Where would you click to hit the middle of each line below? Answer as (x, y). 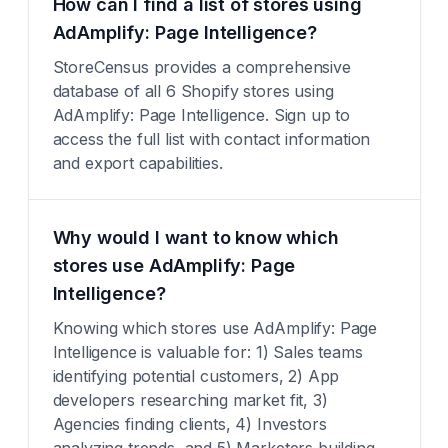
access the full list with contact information (211, 139)
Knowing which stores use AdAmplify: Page (215, 328)
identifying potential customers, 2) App (196, 376)
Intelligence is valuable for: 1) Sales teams (207, 352)
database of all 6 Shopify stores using (193, 91)
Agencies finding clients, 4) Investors (189, 424)
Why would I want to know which (195, 237)
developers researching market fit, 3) (190, 400)
